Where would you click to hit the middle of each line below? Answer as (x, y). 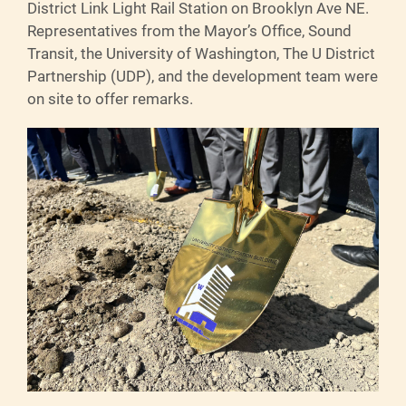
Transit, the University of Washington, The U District (201, 53)
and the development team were (266, 76)
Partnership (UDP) (89, 76)
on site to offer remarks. (110, 98)
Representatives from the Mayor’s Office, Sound (189, 30)
